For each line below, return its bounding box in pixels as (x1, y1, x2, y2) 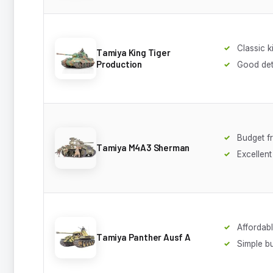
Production (96, 58, 142, 69)
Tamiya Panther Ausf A (96, 232, 191, 243)
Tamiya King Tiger (96, 46, 171, 58)
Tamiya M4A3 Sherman (96, 142, 190, 154)
